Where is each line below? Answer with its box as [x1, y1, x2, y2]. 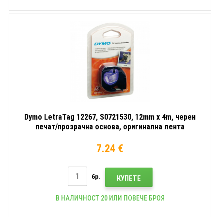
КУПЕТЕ [116, 173, 141, 183]
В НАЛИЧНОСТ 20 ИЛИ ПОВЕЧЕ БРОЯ [55, 194, 165, 202]
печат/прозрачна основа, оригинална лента [35, 122, 185, 131]
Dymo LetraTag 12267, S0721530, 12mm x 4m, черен [24, 112, 196, 122]
